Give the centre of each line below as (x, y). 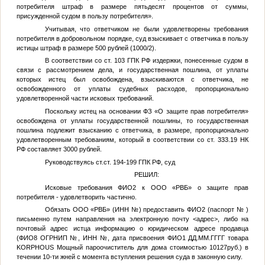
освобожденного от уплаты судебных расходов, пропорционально (132, 89)
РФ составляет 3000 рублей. (59, 149)
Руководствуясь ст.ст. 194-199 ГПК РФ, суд (110, 162)
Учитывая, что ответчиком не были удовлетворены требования (147, 29)
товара (237, 238)
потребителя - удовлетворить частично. (76, 197)
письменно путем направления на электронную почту (105, 219)
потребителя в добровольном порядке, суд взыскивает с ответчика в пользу (132, 38)
